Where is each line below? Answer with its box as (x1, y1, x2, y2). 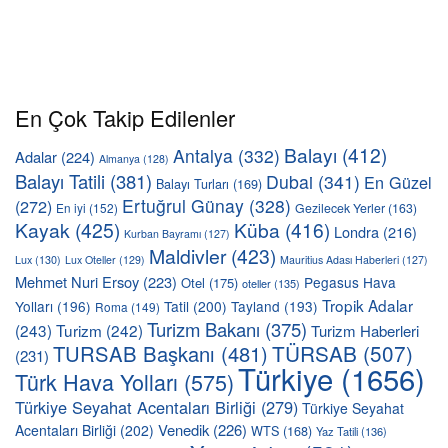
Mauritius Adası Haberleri (280, 251, 399, 267)
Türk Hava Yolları (15, 365, 178, 397)
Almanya (99, 150, 140, 166)
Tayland (231, 295, 280, 316)
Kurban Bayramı (124, 225, 201, 241)
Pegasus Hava (304, 271, 396, 292)
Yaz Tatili (316, 422, 358, 439)
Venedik (158, 418, 209, 440)
